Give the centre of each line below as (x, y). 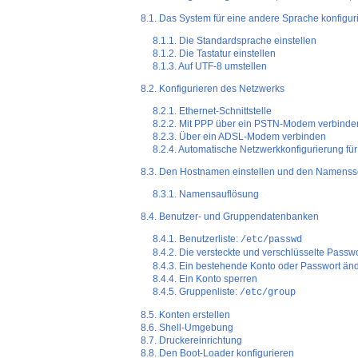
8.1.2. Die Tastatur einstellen (215, 54)
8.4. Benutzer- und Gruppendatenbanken (229, 217)
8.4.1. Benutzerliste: (197, 239)
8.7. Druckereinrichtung (191, 341)
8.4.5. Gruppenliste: (197, 292)
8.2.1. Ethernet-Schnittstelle (213, 111)
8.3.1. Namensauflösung (206, 195)
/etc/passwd (272, 240)
